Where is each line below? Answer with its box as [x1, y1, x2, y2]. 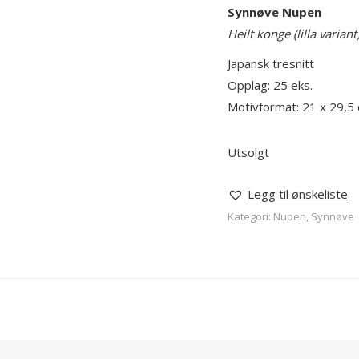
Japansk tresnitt [228, 55, 314, 71]
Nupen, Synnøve [273, 209, 354, 224]
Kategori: [228, 209, 273, 224]
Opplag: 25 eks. [228, 77, 313, 93]
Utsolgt [228, 144, 269, 160]
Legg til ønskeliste [248, 186, 348, 202]
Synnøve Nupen [228, 4, 321, 20]
